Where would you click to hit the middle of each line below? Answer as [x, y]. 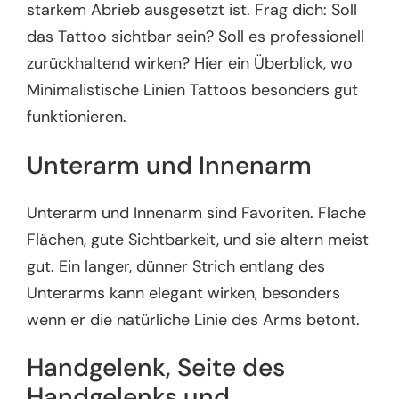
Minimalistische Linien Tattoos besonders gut [193, 90]
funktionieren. [77, 117]
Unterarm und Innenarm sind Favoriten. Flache [197, 212]
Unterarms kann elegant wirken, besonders [184, 293]
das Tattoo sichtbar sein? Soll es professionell [196, 37]
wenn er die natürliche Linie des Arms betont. [194, 319]
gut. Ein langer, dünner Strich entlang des [176, 266]
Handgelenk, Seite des [156, 368]
